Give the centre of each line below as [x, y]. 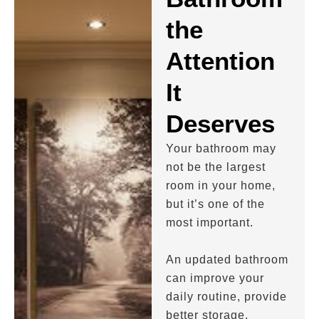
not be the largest [216, 167]
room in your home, [221, 185]
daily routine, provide [227, 297]
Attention [221, 61]
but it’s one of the [216, 204]
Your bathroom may [221, 148]
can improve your [215, 278]
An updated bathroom [228, 260]
